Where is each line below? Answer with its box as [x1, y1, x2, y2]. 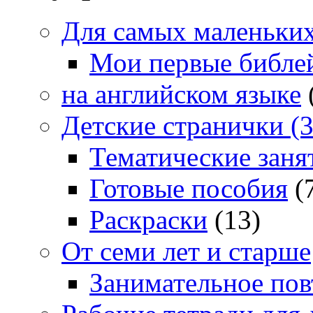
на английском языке [61, 79, 301, 110]
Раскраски [89, 205, 208, 235]
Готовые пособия [89, 173, 288, 204]
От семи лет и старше [61, 236, 311, 267]
